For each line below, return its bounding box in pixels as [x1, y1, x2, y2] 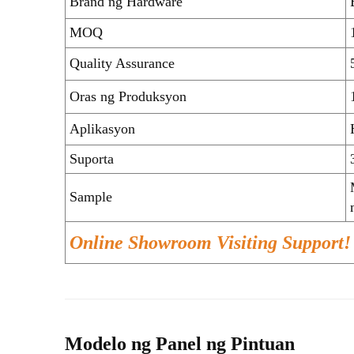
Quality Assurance [70, 55, 175, 71]
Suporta [70, 150, 114, 167]
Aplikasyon [70, 120, 135, 137]
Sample [70, 188, 112, 205]
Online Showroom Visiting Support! [70, 232, 351, 253]
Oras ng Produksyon [70, 88, 186, 104]
